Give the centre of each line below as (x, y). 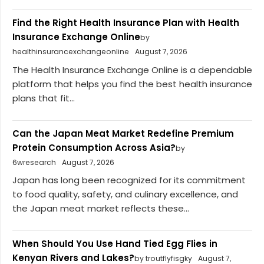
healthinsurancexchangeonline (71, 52)
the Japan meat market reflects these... (101, 209)
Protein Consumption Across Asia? (94, 147)
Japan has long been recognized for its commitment (129, 180)
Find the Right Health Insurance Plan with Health (126, 23)
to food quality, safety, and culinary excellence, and (125, 194)
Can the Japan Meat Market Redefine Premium (123, 133)
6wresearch (34, 162)
